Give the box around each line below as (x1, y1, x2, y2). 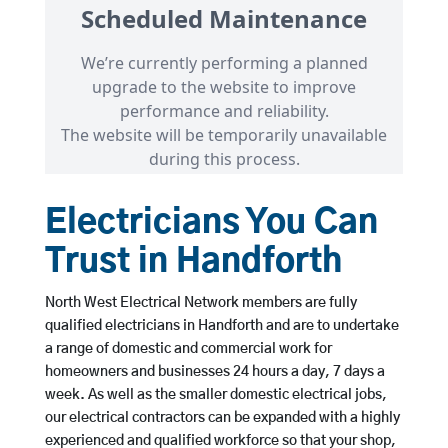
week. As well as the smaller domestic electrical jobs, (44, 388, 387, 403)
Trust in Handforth (44, 246, 342, 280)
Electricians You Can (44, 207, 378, 241)
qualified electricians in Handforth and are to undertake (44, 319, 399, 334)
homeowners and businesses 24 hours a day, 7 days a (44, 365, 385, 380)
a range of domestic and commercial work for (44, 342, 332, 357)
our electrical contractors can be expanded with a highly (44, 411, 400, 426)
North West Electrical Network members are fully (44, 296, 357, 311)
